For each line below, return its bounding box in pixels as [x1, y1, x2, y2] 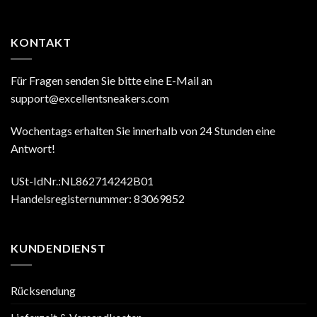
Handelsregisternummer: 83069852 [11, 191, 185, 205]
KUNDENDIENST [11, 241, 106, 255]
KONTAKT [11, 35, 71, 49]
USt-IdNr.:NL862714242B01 [11, 173, 154, 188]
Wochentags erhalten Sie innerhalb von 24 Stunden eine [11, 124, 275, 138]
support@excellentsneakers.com [11, 91, 169, 105]
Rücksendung [11, 284, 76, 298]
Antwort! [11, 142, 55, 156]
